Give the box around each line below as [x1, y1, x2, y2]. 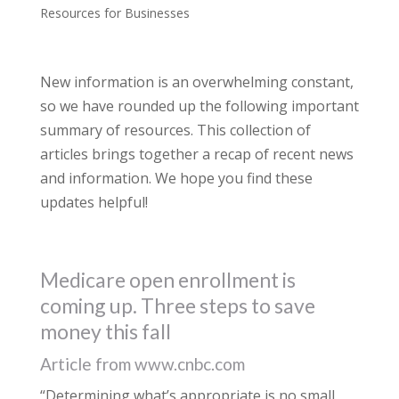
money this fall [39, 319, 171, 344]
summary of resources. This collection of [39, 120, 311, 140]
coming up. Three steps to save [39, 293, 315, 318]
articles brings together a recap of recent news [39, 144, 354, 164]
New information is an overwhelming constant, [39, 72, 354, 92]
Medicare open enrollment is [39, 267, 296, 292]
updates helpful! [39, 192, 148, 212]
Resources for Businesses [39, 4, 190, 21]
